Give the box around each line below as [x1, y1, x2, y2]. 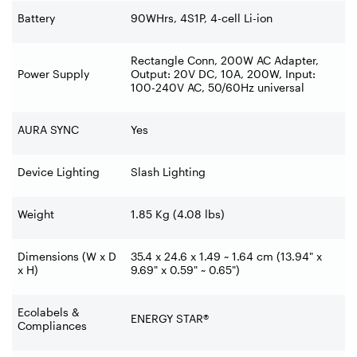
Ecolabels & [18, 304, 80, 319]
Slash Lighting [131, 164, 206, 178]
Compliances [18, 318, 87, 332]
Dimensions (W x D [18, 249, 116, 263]
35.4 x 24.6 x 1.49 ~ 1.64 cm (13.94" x [131, 249, 322, 263]
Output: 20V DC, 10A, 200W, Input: [131, 66, 316, 80]
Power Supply [18, 66, 89, 80]
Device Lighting [18, 164, 100, 178]
